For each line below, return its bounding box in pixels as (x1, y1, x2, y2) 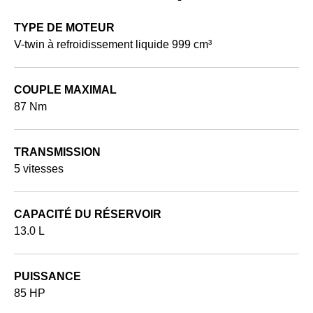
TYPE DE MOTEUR (14, 22, 115, 34)
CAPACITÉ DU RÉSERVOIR (14, 208, 161, 221)
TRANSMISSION (14, 146, 101, 159)
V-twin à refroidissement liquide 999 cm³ (14, 38, 212, 51)
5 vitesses (14, 163, 64, 175)
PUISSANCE (14, 270, 81, 283)
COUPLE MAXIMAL (14, 84, 117, 96)
